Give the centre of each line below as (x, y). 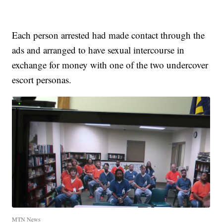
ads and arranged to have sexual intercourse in (98, 50)
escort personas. (42, 79)
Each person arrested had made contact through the (109, 35)
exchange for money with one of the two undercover (110, 64)
